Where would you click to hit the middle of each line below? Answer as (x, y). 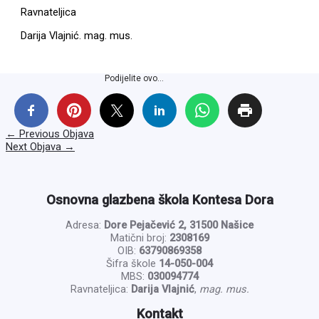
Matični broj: (140, 237)
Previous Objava (55, 134)
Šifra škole (132, 263)
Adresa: (85, 225)
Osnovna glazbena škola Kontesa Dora (159, 200)
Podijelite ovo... (134, 78)
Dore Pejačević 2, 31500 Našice (179, 225)
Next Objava (35, 147)
